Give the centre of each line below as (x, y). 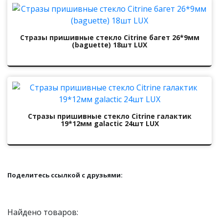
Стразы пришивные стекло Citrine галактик (109, 116)
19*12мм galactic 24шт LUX (109, 123)
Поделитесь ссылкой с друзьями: (65, 175)
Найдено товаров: (43, 212)
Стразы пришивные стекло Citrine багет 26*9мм (109, 37)
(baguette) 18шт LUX (109, 45)
